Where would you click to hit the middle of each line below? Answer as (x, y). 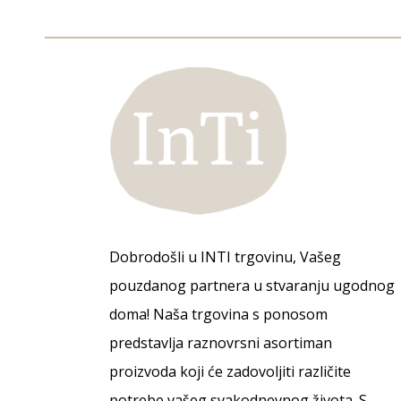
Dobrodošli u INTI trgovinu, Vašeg (226, 256)
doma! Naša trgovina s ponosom (219, 314)
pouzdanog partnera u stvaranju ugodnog (252, 285)
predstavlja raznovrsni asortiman (221, 342)
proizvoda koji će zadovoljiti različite (230, 371)
